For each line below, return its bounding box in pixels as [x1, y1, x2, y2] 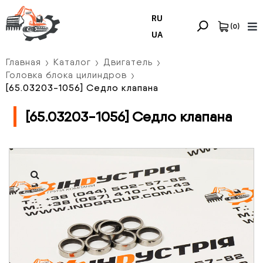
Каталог [53, 56, 91, 68]
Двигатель [103, 56, 153, 68]
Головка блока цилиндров [6, 69, 127, 81]
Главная [6, 56, 41, 68]
